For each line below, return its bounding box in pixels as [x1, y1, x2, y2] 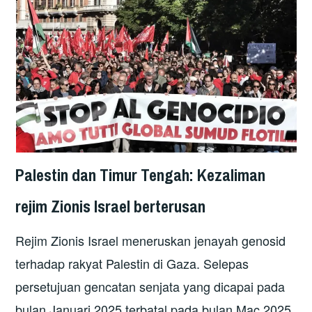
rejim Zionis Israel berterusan [15, 195, 206, 218]
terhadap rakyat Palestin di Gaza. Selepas [15, 253, 249, 272]
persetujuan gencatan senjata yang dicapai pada [15, 276, 286, 295]
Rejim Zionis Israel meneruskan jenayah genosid [15, 231, 286, 249]
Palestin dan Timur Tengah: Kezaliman [15, 164, 266, 187]
